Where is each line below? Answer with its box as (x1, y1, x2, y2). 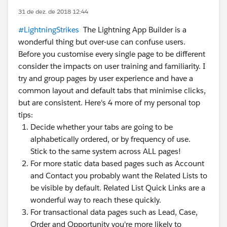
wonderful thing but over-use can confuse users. (18, 37, 185, 47)
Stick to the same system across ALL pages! (30, 146, 181, 156)
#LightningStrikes (18, 25, 79, 34)
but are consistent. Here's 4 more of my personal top (18, 98, 200, 107)
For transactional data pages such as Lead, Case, (30, 207, 198, 217)
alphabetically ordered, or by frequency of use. (30, 134, 191, 144)
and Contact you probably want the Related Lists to (30, 171, 207, 180)
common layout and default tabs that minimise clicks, (18, 86, 206, 95)
